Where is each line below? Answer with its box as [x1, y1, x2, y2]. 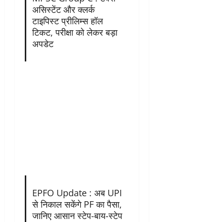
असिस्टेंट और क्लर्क [32, 3, 95, 15]
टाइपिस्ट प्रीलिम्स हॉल [32, 14, 103, 27]
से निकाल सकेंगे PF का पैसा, [32, 198, 122, 210]
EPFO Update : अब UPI [32, 187, 122, 199]
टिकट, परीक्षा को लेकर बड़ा [32, 26, 117, 38]
